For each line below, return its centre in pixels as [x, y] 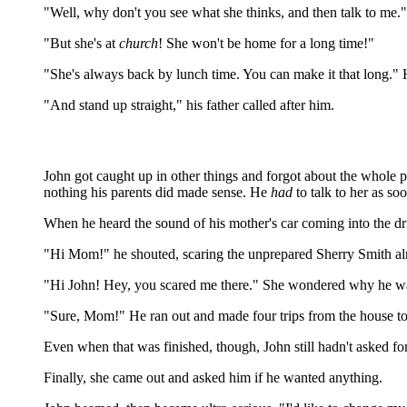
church [139, 43]
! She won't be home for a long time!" [266, 43]
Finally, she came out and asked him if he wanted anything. [213, 377]
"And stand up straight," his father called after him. [189, 105]
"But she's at [81, 43]
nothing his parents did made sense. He [157, 192]
